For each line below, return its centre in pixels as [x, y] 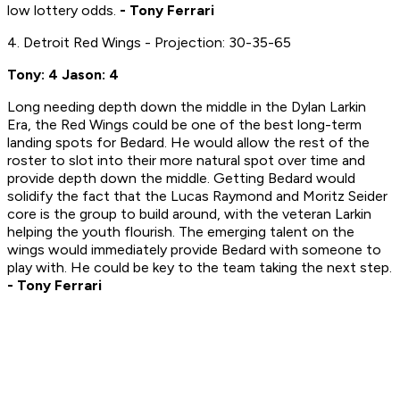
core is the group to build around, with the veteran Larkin [189, 214]
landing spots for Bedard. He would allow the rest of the [188, 143]
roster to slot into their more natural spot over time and [186, 161]
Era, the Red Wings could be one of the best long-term [184, 125]
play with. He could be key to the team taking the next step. [200, 268]
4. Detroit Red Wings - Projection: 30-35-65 [149, 43]
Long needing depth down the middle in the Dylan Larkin [187, 107]
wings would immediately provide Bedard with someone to [194, 250]
